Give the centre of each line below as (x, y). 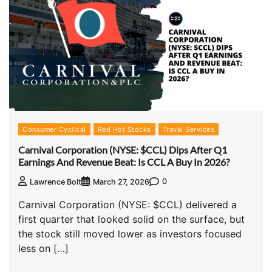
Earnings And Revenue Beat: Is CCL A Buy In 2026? (124, 161)
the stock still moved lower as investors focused (130, 233)
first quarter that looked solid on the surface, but (131, 219)
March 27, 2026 (121, 182)
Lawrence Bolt (56, 182)
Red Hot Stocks (124, 130)
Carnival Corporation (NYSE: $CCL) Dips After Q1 (123, 149)
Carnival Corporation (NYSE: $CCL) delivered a (127, 204)
